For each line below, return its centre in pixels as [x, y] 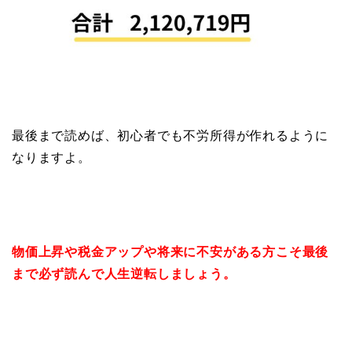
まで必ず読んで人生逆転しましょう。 [124, 273]
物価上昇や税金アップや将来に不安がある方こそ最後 [170, 251]
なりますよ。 [51, 157]
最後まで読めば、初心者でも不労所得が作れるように [170, 135]
